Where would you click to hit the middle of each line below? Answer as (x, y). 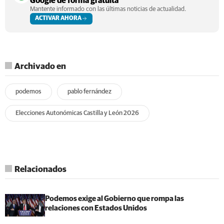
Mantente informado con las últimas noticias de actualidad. (108, 9)
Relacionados (40, 169)
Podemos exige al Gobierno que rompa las (114, 198)
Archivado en (40, 66)
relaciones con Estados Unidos (96, 208)
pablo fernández (89, 91)
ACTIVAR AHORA (58, 18)
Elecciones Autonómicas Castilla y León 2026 (77, 113)
